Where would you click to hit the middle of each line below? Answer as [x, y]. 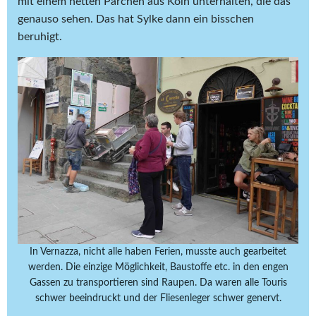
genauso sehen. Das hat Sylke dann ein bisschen [136, 19]
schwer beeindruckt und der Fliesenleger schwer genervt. [158, 298]
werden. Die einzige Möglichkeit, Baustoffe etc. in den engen [158, 267]
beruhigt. [40, 36]
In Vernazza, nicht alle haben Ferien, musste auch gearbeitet [158, 251]
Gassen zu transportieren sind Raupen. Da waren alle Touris [158, 282]
